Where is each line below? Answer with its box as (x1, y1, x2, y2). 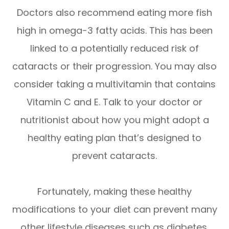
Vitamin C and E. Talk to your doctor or (27, 95, 202, 108)
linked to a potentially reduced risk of (30, 41, 199, 55)
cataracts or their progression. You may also (12, 59, 217, 73)
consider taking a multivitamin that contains (13, 77, 216, 90)
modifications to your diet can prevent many (12, 202, 217, 216)
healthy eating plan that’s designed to (28, 131, 201, 144)
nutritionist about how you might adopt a (20, 113, 209, 126)
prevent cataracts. (72, 149, 157, 162)
